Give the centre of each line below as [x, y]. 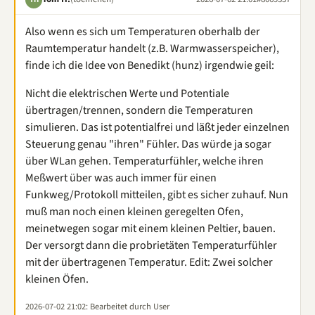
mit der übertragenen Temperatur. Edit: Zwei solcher [149, 262]
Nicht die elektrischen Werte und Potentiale [127, 93]
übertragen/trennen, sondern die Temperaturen [139, 110]
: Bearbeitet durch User [128, 306]
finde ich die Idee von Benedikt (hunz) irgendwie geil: [150, 65]
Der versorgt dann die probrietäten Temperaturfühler [151, 245]
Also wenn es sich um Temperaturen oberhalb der [143, 31]
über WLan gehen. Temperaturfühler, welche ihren [144, 161]
